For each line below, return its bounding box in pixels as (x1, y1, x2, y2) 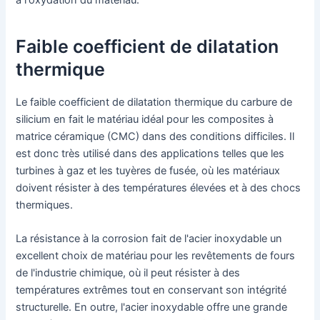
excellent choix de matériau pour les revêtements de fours (16, 249, 296, 262)
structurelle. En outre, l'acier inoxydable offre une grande (16, 300, 288, 314)
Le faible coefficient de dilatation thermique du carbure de (16, 95, 293, 109)
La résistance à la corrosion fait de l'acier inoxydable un (16, 231, 283, 245)
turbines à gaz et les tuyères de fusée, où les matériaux (16, 164, 281, 177)
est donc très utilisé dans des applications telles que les (16, 146, 285, 160)
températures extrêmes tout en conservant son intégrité (16, 283, 287, 296)
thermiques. (16, 198, 74, 211)
